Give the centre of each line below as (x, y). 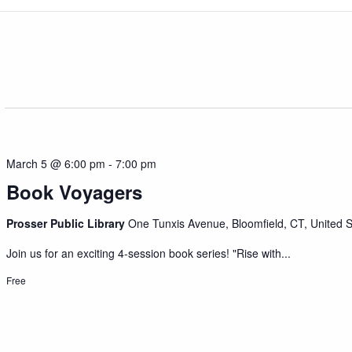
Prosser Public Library (68, 224)
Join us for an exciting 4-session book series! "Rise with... (149, 253)
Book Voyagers (75, 192)
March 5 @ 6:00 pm (56, 164)
